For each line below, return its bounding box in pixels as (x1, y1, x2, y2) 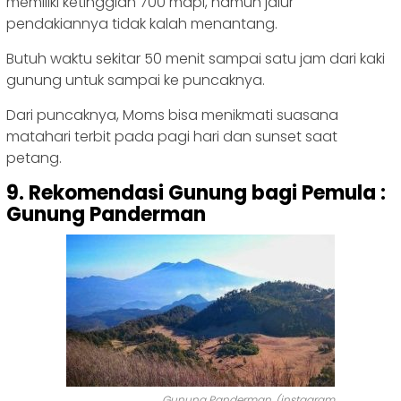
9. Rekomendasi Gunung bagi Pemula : (6, 179, 386, 208)
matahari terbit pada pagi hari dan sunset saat (6, 126, 337, 148)
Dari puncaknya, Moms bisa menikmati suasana (6, 105, 338, 126)
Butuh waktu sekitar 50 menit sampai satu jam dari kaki (6, 48, 385, 70)
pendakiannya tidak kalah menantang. (6, 13, 277, 35)
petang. (6, 148, 62, 169)
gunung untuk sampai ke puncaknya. (6, 70, 265, 91)
